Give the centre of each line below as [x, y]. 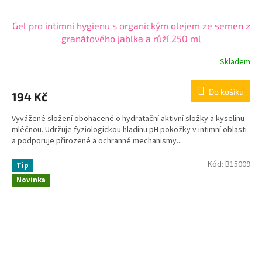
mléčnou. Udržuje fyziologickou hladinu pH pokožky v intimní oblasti [129, 130]
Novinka [31, 180]
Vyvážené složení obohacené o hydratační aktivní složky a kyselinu [128, 118]
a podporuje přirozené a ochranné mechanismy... [97, 141]
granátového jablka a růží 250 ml [131, 38]
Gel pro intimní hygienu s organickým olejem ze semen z [131, 25]
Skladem [235, 62]
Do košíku [226, 91]
